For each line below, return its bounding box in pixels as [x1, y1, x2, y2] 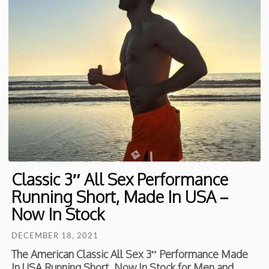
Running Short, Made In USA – [11, 186, 229, 207]
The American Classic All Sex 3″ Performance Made [11, 247, 249, 261]
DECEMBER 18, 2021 [11, 230, 99, 240]
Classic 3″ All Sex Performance [11, 168, 229, 189]
